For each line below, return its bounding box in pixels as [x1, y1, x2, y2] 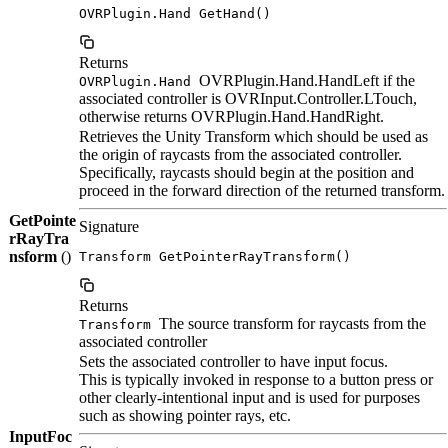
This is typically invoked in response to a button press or [79, 370, 433, 388]
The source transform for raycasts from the [155, 314, 426, 332]
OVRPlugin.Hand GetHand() [79, 5, 271, 21]
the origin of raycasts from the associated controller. [79, 145, 402, 163]
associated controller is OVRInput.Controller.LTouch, [79, 89, 417, 107]
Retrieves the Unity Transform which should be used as [79, 127, 428, 145]
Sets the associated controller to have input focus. [79, 352, 388, 370]
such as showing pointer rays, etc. [79, 406, 291, 424]
